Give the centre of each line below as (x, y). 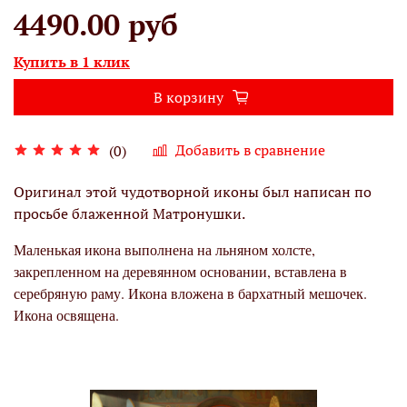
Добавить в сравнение (250, 150)
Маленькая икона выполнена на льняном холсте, (164, 250)
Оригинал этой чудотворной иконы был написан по (193, 192)
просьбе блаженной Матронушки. (129, 214)
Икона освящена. (66, 315)
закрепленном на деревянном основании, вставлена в (180, 272)
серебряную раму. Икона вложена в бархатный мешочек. (190, 293)
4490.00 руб (96, 25)
